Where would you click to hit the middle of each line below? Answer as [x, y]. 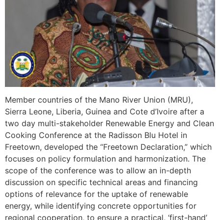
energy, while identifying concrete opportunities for [101, 206]
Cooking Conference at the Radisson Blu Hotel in [96, 135]
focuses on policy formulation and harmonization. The [105, 159]
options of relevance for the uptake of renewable [96, 194]
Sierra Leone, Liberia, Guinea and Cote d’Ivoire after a [105, 112]
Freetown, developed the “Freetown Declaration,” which [108, 147]
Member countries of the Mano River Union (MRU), [99, 100]
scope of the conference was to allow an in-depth [98, 171]
